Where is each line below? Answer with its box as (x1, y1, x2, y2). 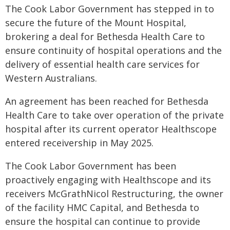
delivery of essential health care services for (5, 58, 200, 70)
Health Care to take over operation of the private (5, 109, 224, 121)
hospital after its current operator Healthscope (5, 123, 217, 135)
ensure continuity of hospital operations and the (5, 44, 222, 56)
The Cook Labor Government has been (5, 160, 176, 172)
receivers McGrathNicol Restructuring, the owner (5, 187, 223, 200)
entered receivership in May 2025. (5, 137, 154, 149)
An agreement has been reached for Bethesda (5, 95, 208, 107)
